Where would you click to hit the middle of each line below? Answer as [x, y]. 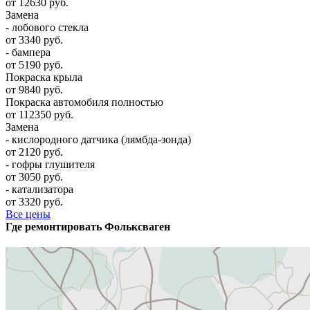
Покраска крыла [44, 77]
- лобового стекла [47, 27]
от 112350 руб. [39, 114]
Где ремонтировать [54, 226]
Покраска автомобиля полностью [84, 102]
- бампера [28, 52]
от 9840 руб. [34, 89]
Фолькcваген [136, 226]
